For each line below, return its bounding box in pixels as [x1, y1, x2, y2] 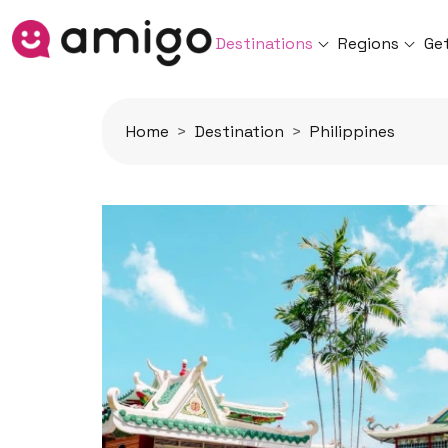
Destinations [216, 32, 313, 54]
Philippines [310, 121, 395, 142]
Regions [338, 32, 400, 54]
